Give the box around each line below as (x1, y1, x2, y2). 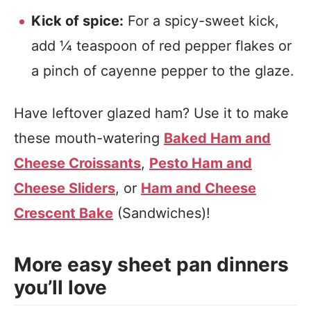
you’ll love (14, 276, 107, 299)
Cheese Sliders (14, 180, 115, 196)
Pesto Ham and (149, 155, 252, 171)
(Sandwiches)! (113, 205, 210, 221)
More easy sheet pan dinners (14, 253, 289, 276)
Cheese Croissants (14, 155, 141, 171)
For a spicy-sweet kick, (124, 12, 279, 29)
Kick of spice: (31, 12, 124, 29)
